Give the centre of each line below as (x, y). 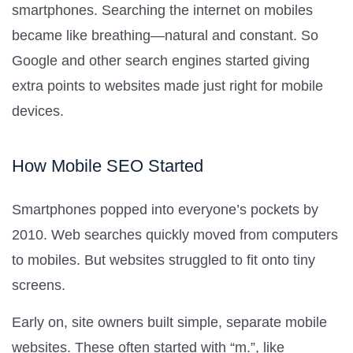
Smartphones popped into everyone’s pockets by (165, 209)
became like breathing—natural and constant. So (165, 35)
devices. (38, 111)
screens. (39, 285)
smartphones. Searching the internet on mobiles (162, 10)
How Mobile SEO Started (108, 165)
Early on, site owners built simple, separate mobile (169, 322)
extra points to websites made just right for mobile (167, 85)
